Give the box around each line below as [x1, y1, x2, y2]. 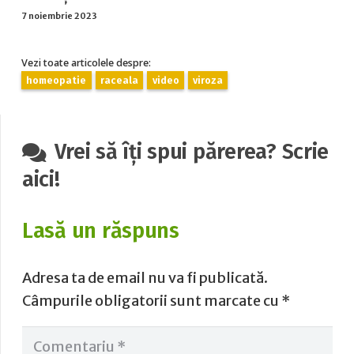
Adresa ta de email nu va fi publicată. [22, 269, 268, 288]
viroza [193, 73, 224, 86]
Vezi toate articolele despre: [21, 55, 151, 70]
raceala [100, 73, 138, 86]
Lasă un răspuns [22, 218, 179, 244]
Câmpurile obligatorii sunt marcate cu [22, 292, 281, 311]
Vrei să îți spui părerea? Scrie [54, 139, 330, 165]
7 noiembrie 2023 [21, 9, 97, 21]
